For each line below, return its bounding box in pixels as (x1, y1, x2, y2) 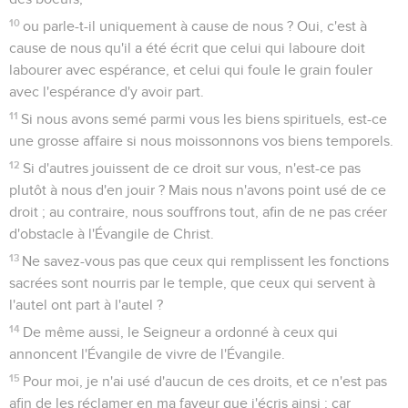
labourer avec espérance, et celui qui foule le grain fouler (9, 62, 372, 77)
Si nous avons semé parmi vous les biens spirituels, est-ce (21, 111, 388, 127)
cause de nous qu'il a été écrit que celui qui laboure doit (9, 40, 365, 56)
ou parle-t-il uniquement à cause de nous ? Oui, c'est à (23, 18, 368, 34)
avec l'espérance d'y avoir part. (9, 84, 204, 99)
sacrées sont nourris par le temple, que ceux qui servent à (9, 275, 375, 291)
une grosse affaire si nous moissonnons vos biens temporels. (9, 133, 393, 148)
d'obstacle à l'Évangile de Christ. (9, 226, 214, 241)
